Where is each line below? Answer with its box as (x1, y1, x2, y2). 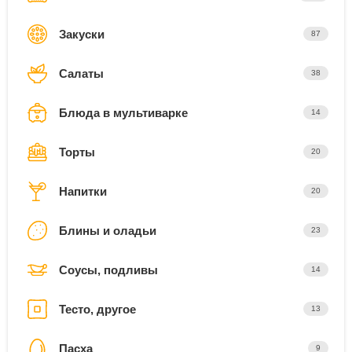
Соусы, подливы (59, 263, 158, 277)
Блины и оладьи (59, 224, 156, 238)
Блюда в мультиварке (59, 106, 188, 120)
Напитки (59, 185, 107, 199)
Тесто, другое (59, 302, 136, 317)
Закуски (59, 27, 104, 42)
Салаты (59, 67, 104, 81)
